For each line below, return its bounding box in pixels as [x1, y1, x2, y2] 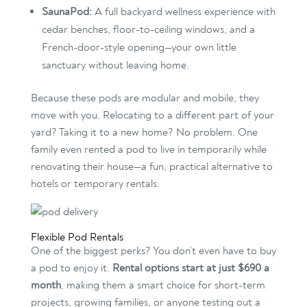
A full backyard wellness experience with [91, 5, 275, 19]
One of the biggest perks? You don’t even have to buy [30, 244, 276, 258]
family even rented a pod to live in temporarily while [30, 143, 267, 157]
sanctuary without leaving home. [41, 58, 189, 73]
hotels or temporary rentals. [30, 177, 160, 191]
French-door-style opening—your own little [41, 40, 236, 55]
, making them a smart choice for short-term [60, 278, 265, 293]
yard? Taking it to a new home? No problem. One [30, 125, 258, 140]
